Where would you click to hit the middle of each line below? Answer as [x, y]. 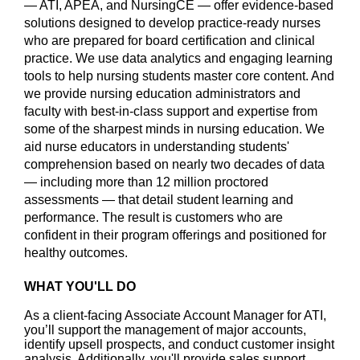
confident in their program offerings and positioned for [175, 235]
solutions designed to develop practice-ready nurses [172, 23]
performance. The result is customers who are [153, 217]
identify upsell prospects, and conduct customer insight [179, 344]
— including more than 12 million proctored [146, 182]
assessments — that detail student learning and [159, 200]
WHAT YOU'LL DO [80, 286]
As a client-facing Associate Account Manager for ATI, [175, 315]
